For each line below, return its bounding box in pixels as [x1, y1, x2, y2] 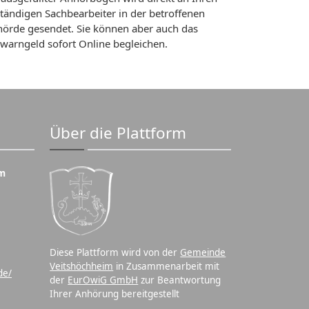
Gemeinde [180, 246, 226, 259]
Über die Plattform [50, 122, 187, 143]
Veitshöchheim [50, 260, 114, 272]
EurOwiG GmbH [68, 274, 139, 286]
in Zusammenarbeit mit [113, 260, 220, 272]
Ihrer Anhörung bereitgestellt [50, 288, 180, 300]
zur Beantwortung [138, 274, 221, 286]
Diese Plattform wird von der [50, 246, 181, 259]
